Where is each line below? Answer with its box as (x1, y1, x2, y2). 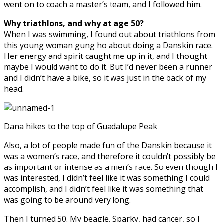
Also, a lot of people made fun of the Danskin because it (4, 139, 212, 151)
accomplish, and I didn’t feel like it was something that (4, 183, 203, 194)
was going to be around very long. (4, 194, 131, 205)
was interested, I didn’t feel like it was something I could (4, 172, 210, 183)
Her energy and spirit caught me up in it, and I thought (4, 50, 207, 61)
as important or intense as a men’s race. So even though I (4, 161, 218, 172)
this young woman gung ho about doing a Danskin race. (4, 39, 213, 51)
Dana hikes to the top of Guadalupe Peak (4, 120, 157, 132)
